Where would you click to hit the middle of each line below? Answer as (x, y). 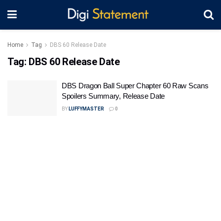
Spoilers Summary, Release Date (113, 96)
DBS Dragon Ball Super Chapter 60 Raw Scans (135, 86)
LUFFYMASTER (86, 109)
